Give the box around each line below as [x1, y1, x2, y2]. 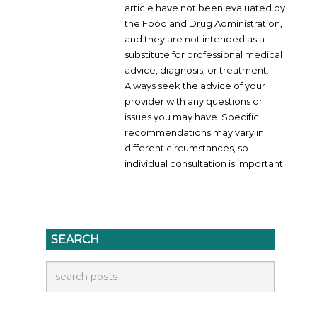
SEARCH [51, 232, 99, 246]
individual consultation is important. [125, 157, 285, 169]
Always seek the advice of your [125, 79, 265, 91]
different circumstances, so [125, 142, 248, 154]
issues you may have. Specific [125, 110, 259, 122]
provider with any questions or [125, 95, 263, 107]
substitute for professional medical [125, 48, 282, 60]
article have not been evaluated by [125, 1, 285, 13]
